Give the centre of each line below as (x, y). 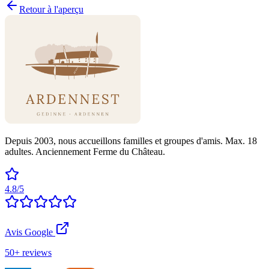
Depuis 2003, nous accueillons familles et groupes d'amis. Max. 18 (131, 141)
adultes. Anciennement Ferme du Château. (85, 151)
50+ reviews (28, 252)
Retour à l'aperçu (51, 9)
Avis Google (29, 232)
